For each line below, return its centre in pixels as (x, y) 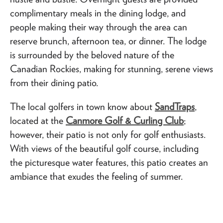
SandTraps (175, 106)
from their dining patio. (54, 82)
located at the (38, 120)
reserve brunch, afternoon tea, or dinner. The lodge (108, 41)
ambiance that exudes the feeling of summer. (96, 176)
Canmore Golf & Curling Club (125, 120)
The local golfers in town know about (82, 106)
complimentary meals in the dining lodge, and (98, 13)
